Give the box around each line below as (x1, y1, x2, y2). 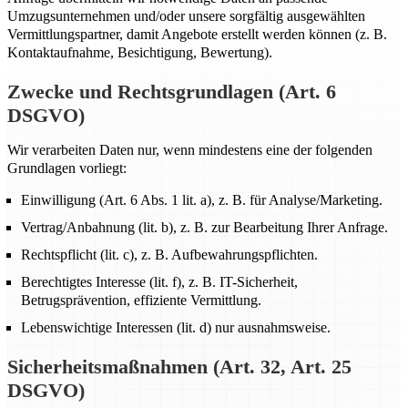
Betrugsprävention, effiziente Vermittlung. (21, 292, 261, 308)
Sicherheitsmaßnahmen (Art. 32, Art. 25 (7, 355, 352, 378)
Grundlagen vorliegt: (7, 160, 127, 176)
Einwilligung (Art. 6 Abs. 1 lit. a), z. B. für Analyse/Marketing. (21, 192, 382, 208)
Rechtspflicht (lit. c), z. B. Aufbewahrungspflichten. (21, 247, 318, 262)
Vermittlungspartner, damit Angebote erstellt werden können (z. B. (7, 26, 387, 42)
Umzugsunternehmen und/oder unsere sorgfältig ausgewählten (7, 8, 365, 24)
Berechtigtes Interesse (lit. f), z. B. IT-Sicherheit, (21, 274, 298, 290)
